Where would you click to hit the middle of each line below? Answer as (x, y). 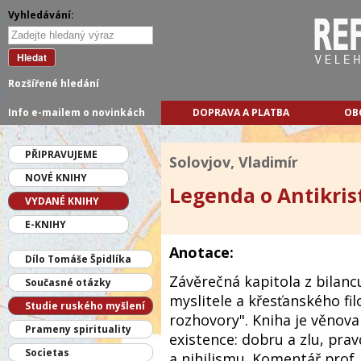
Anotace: (201, 252)
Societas (47, 353)
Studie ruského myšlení (85, 306)
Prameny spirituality (78, 329)
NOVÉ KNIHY (56, 178)
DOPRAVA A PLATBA (241, 112)
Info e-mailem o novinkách (77, 112)
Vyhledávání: (41, 15)
